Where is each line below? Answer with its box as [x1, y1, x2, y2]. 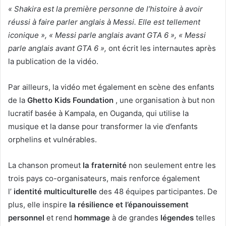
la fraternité [83, 160, 127, 171]
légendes [160, 213, 194, 223]
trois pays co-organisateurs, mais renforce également [8, 174, 200, 184]
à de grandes [110, 213, 160, 223]
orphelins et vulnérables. [8, 135, 97, 145]
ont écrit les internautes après [106, 43, 216, 53]
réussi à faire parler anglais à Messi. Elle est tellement [8, 17, 200, 27]
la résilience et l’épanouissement [69, 200, 189, 210]
